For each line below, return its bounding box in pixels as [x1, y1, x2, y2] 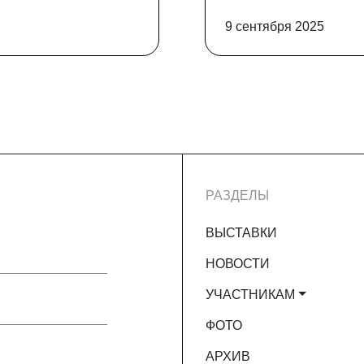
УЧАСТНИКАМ [206, 288, 295, 301]
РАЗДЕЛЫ [206, 188, 269, 202]
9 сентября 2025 [225, 19, 324, 33]
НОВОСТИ [206, 257, 270, 271]
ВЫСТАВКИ [206, 226, 277, 240]
